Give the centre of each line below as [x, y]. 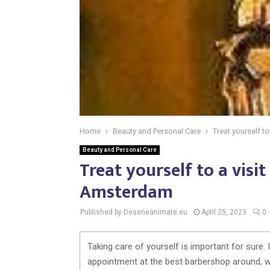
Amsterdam [126, 192]
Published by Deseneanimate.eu [134, 212]
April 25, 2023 [224, 212]
